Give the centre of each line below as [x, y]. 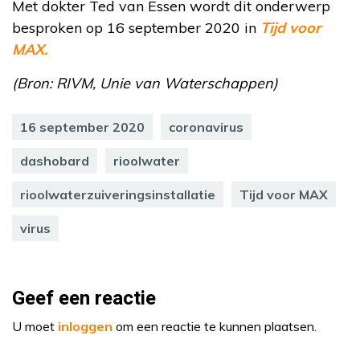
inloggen [85, 326]
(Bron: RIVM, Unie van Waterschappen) [145, 83]
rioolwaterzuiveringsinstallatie [118, 194]
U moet [35, 326]
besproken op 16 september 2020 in [136, 27]
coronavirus [206, 127]
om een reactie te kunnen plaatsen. [215, 326]
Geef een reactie [84, 298]
